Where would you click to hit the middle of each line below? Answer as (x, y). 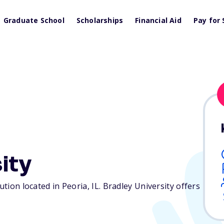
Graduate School (34, 20)
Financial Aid (158, 20)
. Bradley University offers (149, 186)
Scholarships (100, 20)
